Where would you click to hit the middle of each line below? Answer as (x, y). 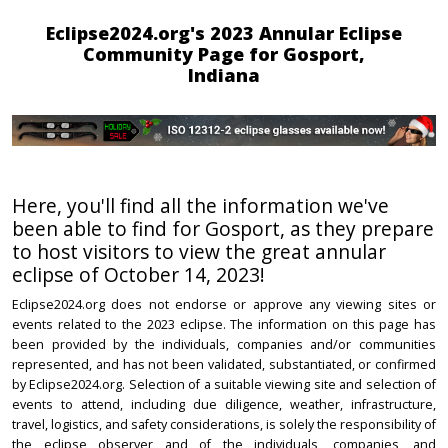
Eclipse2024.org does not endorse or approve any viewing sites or (224, 305)
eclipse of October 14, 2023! (138, 275)
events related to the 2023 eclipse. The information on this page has (224, 325)
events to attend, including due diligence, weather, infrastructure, (224, 405)
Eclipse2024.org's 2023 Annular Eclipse (224, 33)
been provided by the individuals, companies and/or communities (224, 345)
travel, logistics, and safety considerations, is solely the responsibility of (224, 425)
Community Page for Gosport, (224, 54)
